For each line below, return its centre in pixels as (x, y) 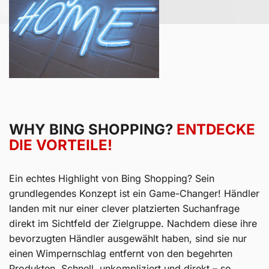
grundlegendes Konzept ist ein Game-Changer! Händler (134, 194)
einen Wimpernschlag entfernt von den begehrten (121, 254)
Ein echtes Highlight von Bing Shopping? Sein (112, 179)
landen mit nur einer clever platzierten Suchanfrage (124, 209)
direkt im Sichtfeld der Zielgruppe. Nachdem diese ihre (133, 224)
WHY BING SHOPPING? (93, 130)
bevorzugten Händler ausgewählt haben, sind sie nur (128, 239)
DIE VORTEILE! (61, 145)
